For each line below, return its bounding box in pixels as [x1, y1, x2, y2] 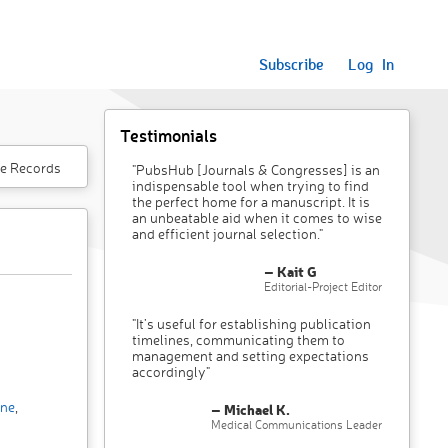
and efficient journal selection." [131, 225, 323, 242]
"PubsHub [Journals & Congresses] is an [131, 161, 380, 178]
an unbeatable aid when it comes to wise [131, 209, 382, 226]
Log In [348, 54, 394, 74]
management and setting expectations [131, 347, 369, 364]
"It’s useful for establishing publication [131, 315, 371, 332]
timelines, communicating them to [131, 331, 345, 348]
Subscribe [259, 54, 324, 74]
